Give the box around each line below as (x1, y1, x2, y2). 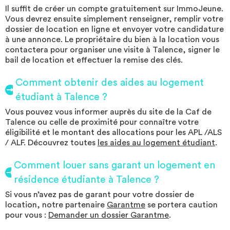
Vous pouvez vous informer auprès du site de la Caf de (5, 108, 212, 117)
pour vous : (5, 211, 48, 220)
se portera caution (145, 201, 218, 209)
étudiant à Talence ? (15, 92, 107, 103)
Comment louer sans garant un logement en (14, 160, 216, 171)
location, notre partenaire (5, 201, 107, 209)
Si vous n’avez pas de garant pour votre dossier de (5, 190, 194, 199)
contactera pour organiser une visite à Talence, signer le (5, 46, 220, 54)
